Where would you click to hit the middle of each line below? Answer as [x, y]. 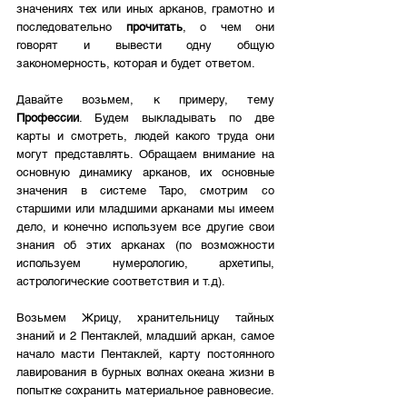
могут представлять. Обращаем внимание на [145, 154]
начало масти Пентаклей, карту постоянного [145, 354]
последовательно [71, 27]
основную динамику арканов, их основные [145, 173]
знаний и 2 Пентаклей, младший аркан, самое [145, 336]
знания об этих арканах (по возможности [145, 245]
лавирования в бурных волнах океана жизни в [145, 372]
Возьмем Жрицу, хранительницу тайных [145, 318]
